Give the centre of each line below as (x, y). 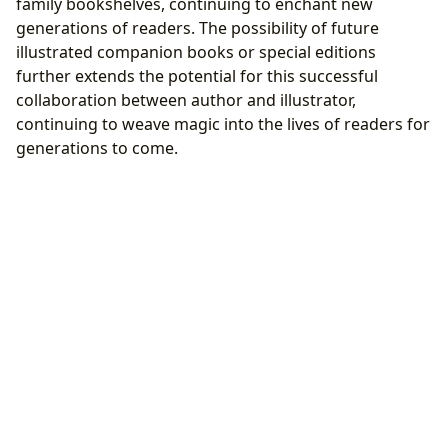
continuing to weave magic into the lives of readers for (223, 123)
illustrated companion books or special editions (196, 51)
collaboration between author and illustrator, (186, 99)
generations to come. (97, 147)
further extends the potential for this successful (197, 75)
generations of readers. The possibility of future (197, 27)
